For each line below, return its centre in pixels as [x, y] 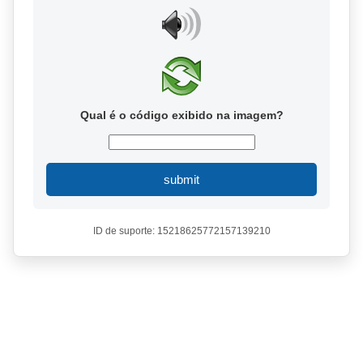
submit [181, 179]
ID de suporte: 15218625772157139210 [181, 231]
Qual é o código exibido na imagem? [181, 115]
